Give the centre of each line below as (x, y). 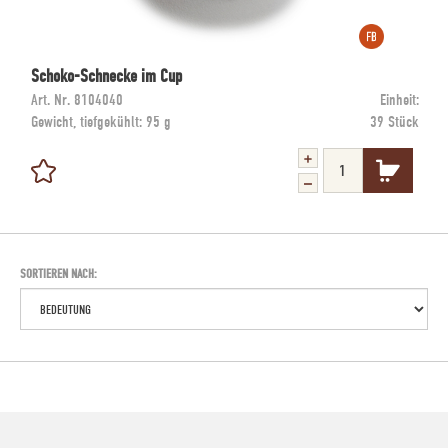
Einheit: (399, 100)
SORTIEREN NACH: (58, 274)
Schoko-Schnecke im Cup (106, 76)
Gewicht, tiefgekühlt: (88, 122)
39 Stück (394, 122)
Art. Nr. (50, 100)
